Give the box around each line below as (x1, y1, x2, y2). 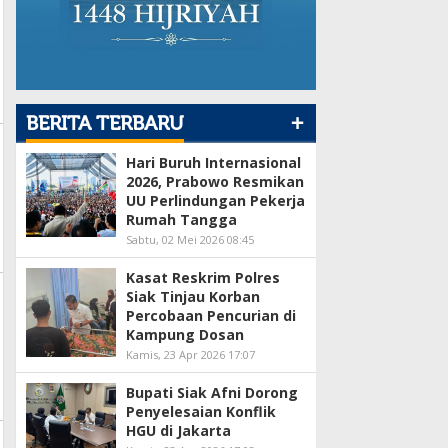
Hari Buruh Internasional (126, 153, 301, 173)
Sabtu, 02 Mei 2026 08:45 (126, 232, 254, 248)
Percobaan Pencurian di (126, 306, 296, 326)
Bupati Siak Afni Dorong (126, 383, 298, 403)
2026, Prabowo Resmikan (126, 172, 304, 192)
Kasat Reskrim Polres (126, 268, 280, 288)
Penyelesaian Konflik (126, 402, 276, 422)
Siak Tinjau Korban (126, 287, 260, 307)
